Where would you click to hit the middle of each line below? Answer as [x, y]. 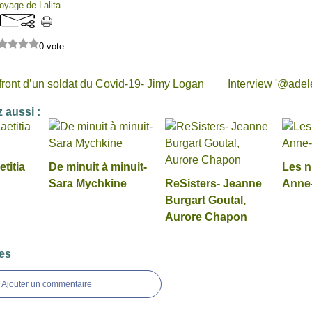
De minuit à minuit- [97, 167]
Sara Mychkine [87, 184]
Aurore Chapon [206, 217]
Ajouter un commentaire [47, 284]
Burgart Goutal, [205, 200]
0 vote [52, 46]
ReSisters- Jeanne [213, 184]
